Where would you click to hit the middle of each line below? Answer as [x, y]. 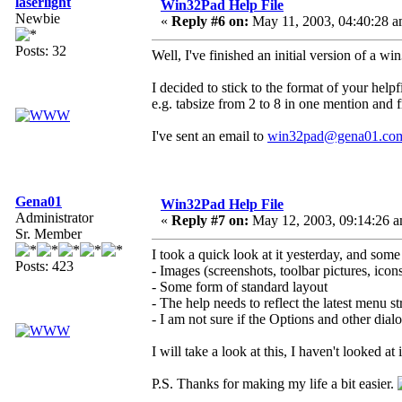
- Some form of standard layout [240, 287]
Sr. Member [48, 234]
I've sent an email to [210, 136]
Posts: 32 [41, 51]
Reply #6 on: [210, 22]
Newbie [38, 19]
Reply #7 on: [210, 221]
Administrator [54, 218]
